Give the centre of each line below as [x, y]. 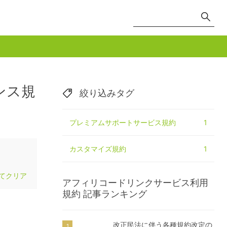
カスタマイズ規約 [98, 149]
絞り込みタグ [107, 93]
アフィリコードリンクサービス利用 [135, 183]
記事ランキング [115, 194]
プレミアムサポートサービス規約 [123, 122]
